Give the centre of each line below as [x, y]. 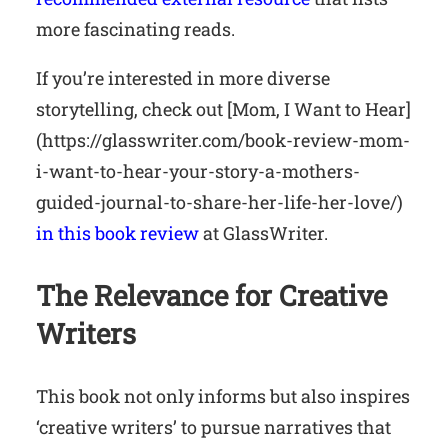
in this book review [117, 232]
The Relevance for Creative [211, 295]
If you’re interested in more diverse [183, 77]
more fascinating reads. [135, 28]
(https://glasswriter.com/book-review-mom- [223, 139]
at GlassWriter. [263, 232]
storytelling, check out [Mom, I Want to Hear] [223, 108]
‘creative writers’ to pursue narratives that [213, 426]
